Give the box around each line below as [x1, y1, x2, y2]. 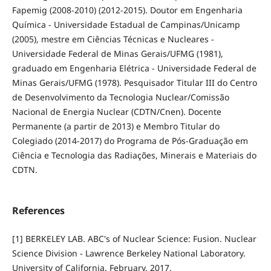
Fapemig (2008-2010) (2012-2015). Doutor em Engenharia [11, 4, 243, 16]
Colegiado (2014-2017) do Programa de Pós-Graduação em [11, 134, 248, 146]
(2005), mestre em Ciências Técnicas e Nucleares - [11, 33, 214, 45]
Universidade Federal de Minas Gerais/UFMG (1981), [11, 47, 223, 59]
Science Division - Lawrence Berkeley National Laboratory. [11, 247, 246, 259]
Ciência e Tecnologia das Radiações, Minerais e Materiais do [11, 149, 256, 161]
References [11, 203, 65, 217]
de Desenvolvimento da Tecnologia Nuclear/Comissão [11, 91, 229, 103]
